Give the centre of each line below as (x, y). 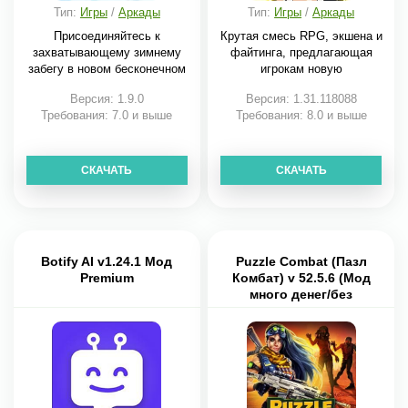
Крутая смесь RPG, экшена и (301, 36)
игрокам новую (301, 69)
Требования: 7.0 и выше (107, 115)
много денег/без (301, 294)
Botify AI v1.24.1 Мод (107, 261)
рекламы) (301, 311)
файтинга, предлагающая (301, 52)
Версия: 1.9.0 (107, 99)
